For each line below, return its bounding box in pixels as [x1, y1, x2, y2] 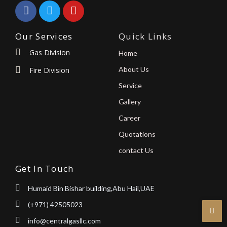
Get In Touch [15, 162, 74, 174]
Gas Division [29, 47, 70, 57]
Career [119, 113, 140, 122]
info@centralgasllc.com [28, 216, 101, 225]
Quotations [119, 129, 156, 138]
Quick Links [119, 30, 172, 42]
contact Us [119, 145, 154, 155]
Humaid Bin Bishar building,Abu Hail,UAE [28, 183, 155, 193]
